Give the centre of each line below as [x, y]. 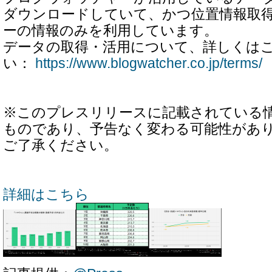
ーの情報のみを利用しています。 [110, 31]
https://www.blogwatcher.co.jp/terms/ [149, 63]
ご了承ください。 [60, 145]
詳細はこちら [46, 195]
